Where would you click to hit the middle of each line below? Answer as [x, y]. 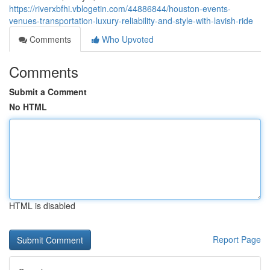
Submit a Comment [48, 92]
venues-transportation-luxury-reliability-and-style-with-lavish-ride [131, 20]
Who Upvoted [127, 39]
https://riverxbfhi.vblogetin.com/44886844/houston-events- [120, 8]
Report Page [237, 239]
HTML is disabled [42, 206]
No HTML [28, 107]
